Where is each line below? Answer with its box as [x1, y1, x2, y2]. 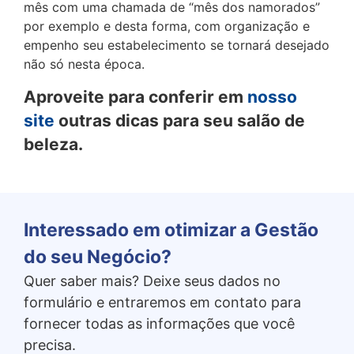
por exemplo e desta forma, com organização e [24, 18, 310, 35]
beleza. [24, 134, 83, 154]
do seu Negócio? [24, 245, 171, 268]
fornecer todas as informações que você [24, 314, 295, 332]
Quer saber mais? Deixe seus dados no [24, 272, 281, 289]
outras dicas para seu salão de [55, 110, 305, 130]
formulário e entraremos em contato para [24, 293, 301, 311]
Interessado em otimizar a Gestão [24, 218, 318, 241]
